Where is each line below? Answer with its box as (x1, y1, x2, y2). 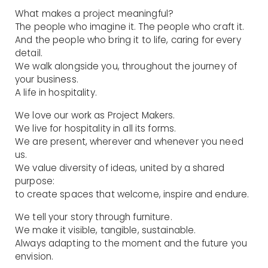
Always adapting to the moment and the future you (15, 236, 247, 249)
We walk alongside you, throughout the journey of (15, 59, 237, 72)
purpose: (15, 174, 54, 187)
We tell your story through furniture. (15, 210, 172, 223)
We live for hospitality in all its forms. (15, 121, 176, 135)
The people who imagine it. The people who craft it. (15, 20, 245, 33)
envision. (15, 249, 54, 263)
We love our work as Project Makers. (15, 108, 175, 121)
